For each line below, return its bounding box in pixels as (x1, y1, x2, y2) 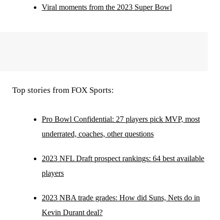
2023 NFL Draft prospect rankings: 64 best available (42, 154, 204, 163)
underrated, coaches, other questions (42, 129, 154, 138)
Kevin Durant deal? (42, 208, 103, 217)
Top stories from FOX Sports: (12, 85, 114, 95)
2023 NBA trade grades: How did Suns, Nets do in (42, 193, 200, 202)
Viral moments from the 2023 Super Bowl (42, 2, 172, 11)
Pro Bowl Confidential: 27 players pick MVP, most (42, 114, 200, 123)
